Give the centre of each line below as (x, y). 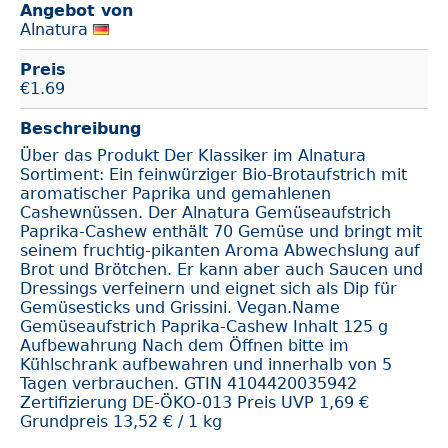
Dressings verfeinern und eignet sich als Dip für (208, 289)
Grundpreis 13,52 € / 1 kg (121, 422)
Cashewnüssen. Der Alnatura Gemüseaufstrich (205, 213)
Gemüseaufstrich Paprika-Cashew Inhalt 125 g (204, 327)
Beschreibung (80, 129)
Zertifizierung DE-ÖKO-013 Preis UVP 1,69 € (194, 403)
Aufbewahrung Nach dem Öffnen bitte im (184, 346)
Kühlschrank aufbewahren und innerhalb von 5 (206, 365)
